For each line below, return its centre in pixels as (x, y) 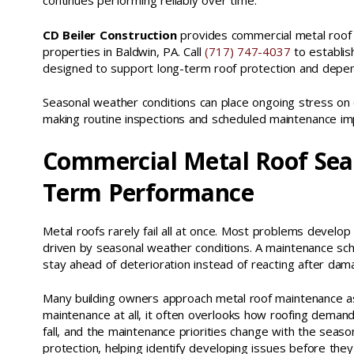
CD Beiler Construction (110, 34)
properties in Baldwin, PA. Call (124, 51)
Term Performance (148, 192)
